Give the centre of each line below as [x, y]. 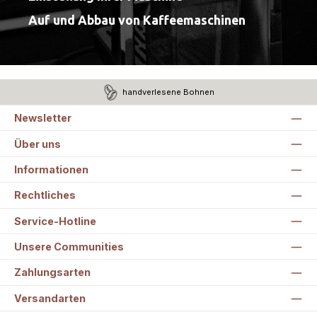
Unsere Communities [69, 247]
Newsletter [43, 118]
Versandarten [50, 298]
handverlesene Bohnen [168, 92]
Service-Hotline [55, 221]
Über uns [38, 144]
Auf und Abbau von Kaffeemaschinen [137, 20]
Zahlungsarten [52, 272]
